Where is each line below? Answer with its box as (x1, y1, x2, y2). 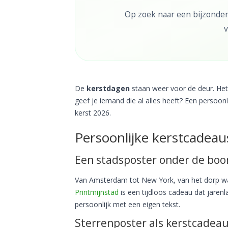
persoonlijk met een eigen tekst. (75, 199, 180, 209)
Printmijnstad (75, 187, 119, 197)
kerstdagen (87, 83, 130, 93)
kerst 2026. (75, 107, 111, 118)
